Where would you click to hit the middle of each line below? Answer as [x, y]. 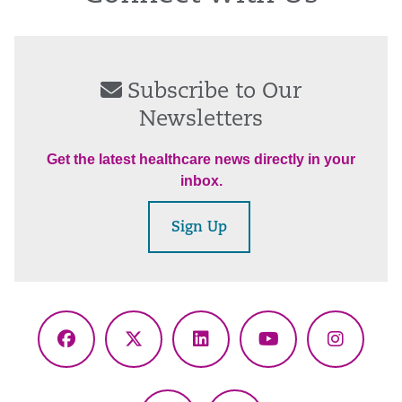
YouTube [304, 351]
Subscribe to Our [214, 93]
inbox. [201, 181]
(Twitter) [168, 378]
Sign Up [199, 228]
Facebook [106, 351]
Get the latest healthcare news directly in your [201, 160]
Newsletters [201, 121]
